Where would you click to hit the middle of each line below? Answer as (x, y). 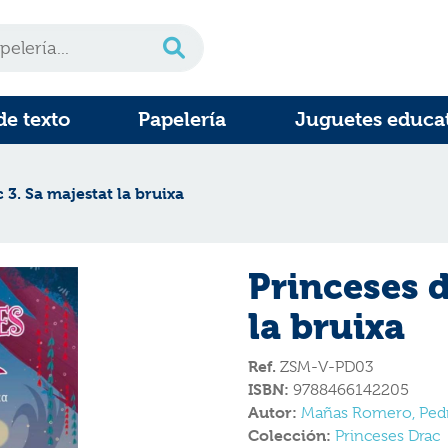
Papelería (182, 119)
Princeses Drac (387, 436)
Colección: (291, 435)
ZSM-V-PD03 (324, 367)
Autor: (274, 412)
